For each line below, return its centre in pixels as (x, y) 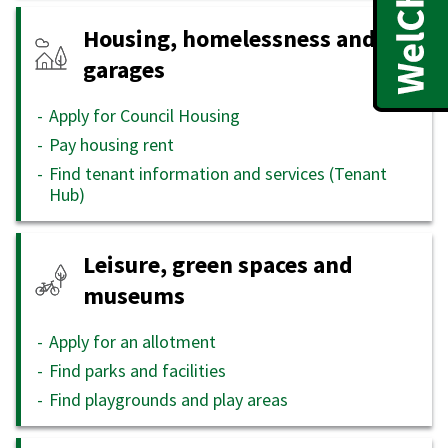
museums (134, 295)
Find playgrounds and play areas (168, 399)
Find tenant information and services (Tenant (218, 173)
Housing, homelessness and (229, 38)
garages (124, 69)
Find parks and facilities (137, 370)
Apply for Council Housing (144, 115)
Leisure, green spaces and (218, 264)
